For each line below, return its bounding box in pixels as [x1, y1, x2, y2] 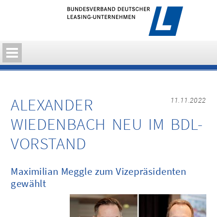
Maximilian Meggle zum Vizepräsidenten [11, 165, 186, 178]
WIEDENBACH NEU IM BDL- [11, 114, 203, 134]
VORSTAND [11, 133, 87, 154]
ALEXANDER [11, 94, 93, 115]
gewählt [11, 177, 46, 190]
